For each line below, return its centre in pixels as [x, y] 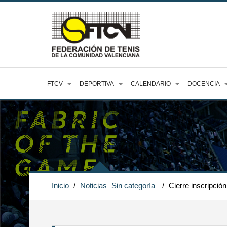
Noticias [93, 186]
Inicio [60, 186]
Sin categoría [133, 186]
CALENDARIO [151, 84]
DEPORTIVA [97, 84]
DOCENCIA [204, 84]
